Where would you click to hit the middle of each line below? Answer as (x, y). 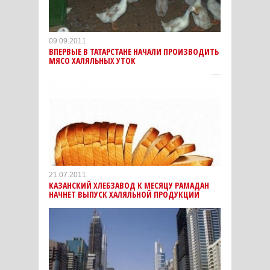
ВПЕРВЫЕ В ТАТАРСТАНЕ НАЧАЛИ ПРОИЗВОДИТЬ (134, 52)
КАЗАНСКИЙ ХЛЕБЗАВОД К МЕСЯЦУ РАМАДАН (129, 186)
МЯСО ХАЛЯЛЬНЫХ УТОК (92, 61)
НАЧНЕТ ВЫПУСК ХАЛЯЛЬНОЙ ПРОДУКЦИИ (124, 195)
